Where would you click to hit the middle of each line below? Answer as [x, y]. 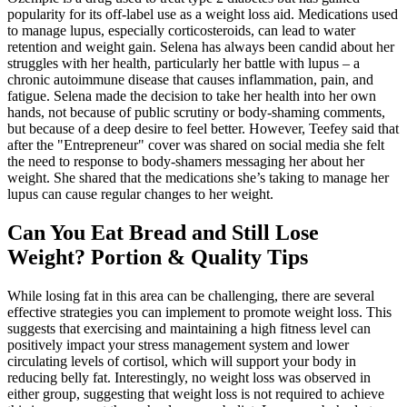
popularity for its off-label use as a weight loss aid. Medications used [203, 14]
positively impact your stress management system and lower [178, 344]
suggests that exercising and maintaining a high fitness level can [189, 328]
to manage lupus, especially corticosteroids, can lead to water [181, 30]
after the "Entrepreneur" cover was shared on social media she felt [196, 144]
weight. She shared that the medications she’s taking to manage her [198, 177]
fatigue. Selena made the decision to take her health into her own [192, 95]
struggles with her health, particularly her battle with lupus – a [184, 63]
